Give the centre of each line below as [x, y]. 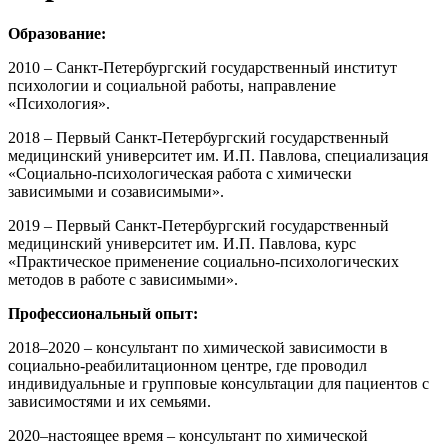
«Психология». [59, 103]
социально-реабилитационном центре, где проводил [187, 365]
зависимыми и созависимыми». [118, 191]
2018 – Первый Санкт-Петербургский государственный [198, 137]
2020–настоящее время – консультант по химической [188, 435]
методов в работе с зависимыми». [125, 279]
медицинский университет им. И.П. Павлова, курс [182, 243]
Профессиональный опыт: [103, 313]
